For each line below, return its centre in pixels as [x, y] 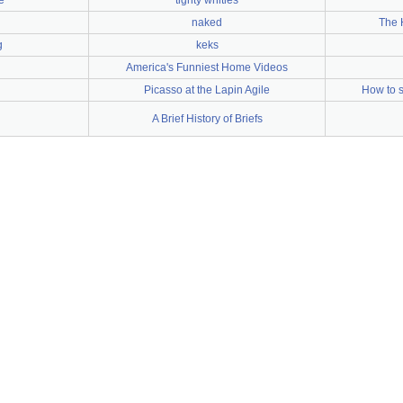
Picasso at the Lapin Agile [207, 90]
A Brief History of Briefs [207, 119]
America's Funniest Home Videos [207, 67]
